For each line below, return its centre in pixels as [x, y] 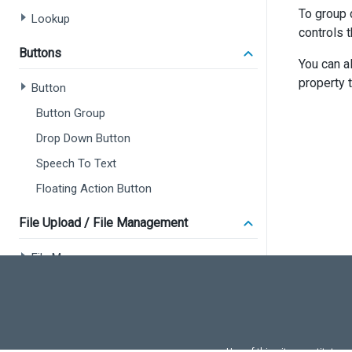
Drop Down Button [83, 138]
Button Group [71, 113]
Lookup [51, 19]
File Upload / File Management [103, 223]
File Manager [64, 258]
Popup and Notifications [85, 317]
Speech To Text [76, 163]
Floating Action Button [94, 189]
